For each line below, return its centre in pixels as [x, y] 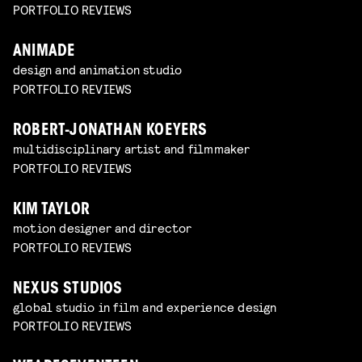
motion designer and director [103, 227]
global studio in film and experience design [145, 306]
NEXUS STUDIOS [68, 289]
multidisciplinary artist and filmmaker [132, 148]
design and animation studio [98, 69]
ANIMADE [44, 53]
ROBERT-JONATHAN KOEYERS [110, 131]
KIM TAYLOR [51, 210]
